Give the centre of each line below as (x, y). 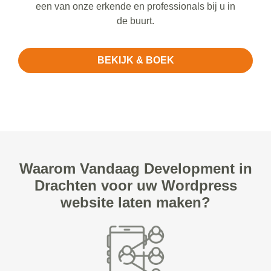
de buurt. (135, 21)
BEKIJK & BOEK (135, 60)
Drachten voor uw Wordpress (135, 186)
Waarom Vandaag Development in (135, 169)
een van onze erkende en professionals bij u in (135, 7)
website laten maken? (135, 203)
